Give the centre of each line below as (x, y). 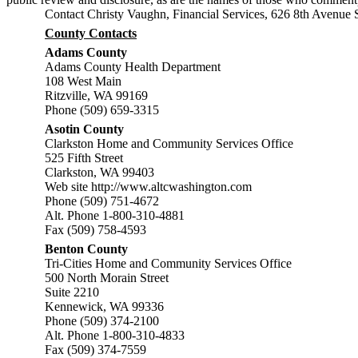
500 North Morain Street (107, 278)
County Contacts (91, 33)
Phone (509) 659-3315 (102, 110)
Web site (68, 187)
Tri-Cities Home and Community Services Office (168, 263)
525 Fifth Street (84, 158)
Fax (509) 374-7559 (95, 350)
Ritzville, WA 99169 (96, 95)
